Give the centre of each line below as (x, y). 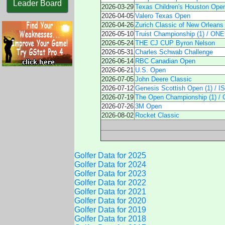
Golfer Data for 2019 (110, 210)
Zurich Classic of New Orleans (179, 25)
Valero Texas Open (163, 16)
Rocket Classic (157, 115)
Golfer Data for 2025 (110, 155)
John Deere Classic (163, 79)
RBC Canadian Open (165, 61)
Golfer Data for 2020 (110, 201)
